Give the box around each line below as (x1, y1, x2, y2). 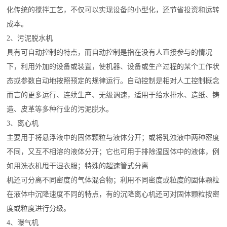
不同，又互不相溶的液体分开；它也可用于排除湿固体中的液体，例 (7, 148, 220, 156)
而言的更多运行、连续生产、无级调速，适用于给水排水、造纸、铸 (7, 91, 220, 99)
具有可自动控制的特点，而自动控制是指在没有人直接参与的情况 (7, 49, 213, 56)
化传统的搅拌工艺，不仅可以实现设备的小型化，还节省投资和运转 (7, 6, 220, 14)
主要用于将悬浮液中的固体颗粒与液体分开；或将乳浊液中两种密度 (7, 134, 220, 141)
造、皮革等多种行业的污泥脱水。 (7, 105, 113, 113)
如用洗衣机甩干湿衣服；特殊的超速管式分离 (7, 162, 149, 170)
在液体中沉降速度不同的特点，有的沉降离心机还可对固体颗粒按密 (7, 191, 220, 198)
